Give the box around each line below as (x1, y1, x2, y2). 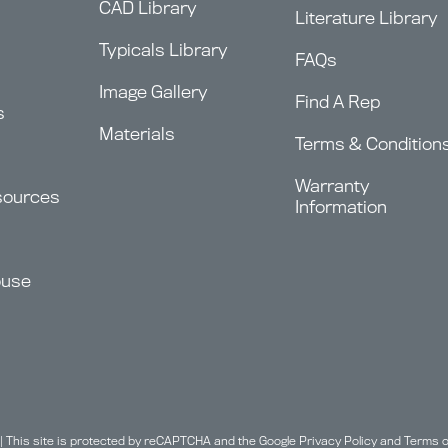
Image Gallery (99, 81, 208, 103)
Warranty (295, 175, 370, 197)
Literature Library (295, 7, 438, 29)
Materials (99, 123, 175, 145)
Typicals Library (99, 39, 228, 61)
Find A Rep (295, 91, 380, 113)
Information (295, 196, 387, 218)
